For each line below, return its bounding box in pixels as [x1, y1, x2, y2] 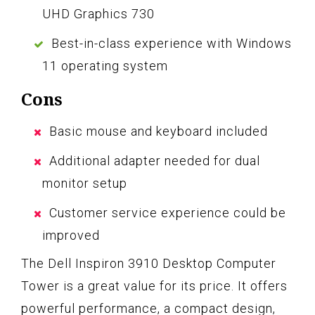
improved [42, 227, 100, 243]
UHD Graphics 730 [42, 6, 155, 21]
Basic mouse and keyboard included [49, 123, 268, 139]
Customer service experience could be [49, 205, 286, 220]
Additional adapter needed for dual [49, 153, 260, 168]
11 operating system [42, 58, 168, 73]
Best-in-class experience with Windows [51, 35, 292, 51]
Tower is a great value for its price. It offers [21, 278, 288, 293]
